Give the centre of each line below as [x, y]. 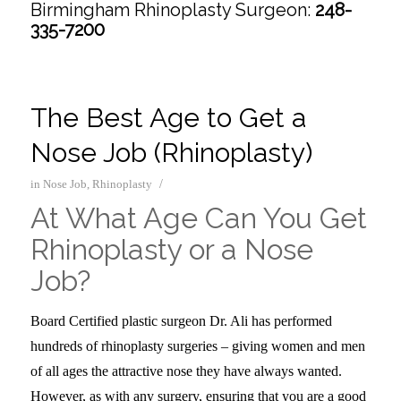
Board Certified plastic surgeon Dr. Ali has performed [181, 321]
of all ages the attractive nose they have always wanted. [186, 371]
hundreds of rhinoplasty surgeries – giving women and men [197, 346]
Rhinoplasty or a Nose [171, 250]
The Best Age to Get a [168, 118]
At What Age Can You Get [198, 218]
